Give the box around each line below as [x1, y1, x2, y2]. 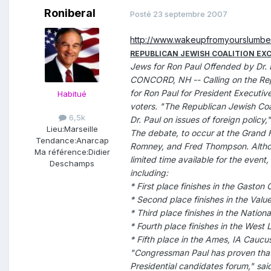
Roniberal [44, 7, 96, 20]
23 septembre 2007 [153, 8, 227, 19]
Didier [88, 147, 110, 157]
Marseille [64, 124, 98, 134]
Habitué [57, 89, 87, 99]
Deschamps [50, 158, 94, 169]
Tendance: [35, 135, 76, 146]
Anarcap [76, 135, 109, 146]
